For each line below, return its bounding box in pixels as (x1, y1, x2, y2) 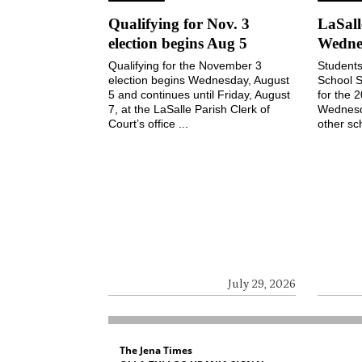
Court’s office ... (108, 117, 189, 131)
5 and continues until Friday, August (108, 88, 291, 102)
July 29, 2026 (228, 277, 297, 291)
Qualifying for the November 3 (108, 59, 263, 73)
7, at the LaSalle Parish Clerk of (108, 103, 271, 116)
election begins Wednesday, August (108, 74, 290, 87)
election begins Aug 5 (108, 35, 248, 53)
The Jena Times (119, 343, 192, 358)
